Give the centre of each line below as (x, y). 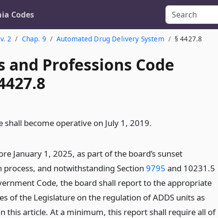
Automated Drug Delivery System (110, 39)
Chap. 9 (34, 39)
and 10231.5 (190, 168)
